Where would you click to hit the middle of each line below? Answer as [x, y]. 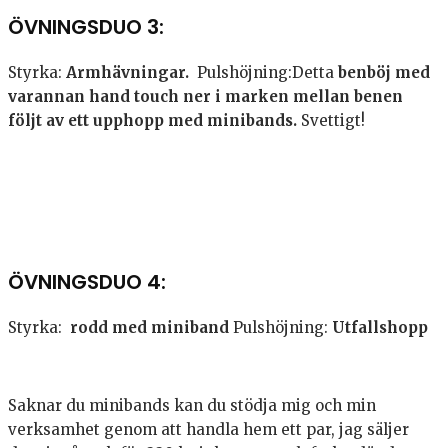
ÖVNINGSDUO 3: [86, 26]
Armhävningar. [127, 72]
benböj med [384, 72]
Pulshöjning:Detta [263, 72]
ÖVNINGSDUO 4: [87, 282]
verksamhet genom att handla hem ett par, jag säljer [208, 429]
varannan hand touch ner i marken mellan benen [205, 96]
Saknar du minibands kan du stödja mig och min [192, 405]
